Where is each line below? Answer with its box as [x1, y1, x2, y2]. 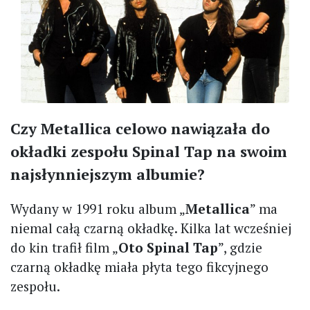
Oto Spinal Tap [118, 239, 218, 257]
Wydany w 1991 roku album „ [10, 200, 185, 218]
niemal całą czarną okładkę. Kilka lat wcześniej [10, 219, 291, 237]
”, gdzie [218, 239, 262, 257]
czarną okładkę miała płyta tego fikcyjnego [10, 258, 268, 276]
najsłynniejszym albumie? [10, 164, 205, 185]
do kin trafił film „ [10, 239, 118, 257]
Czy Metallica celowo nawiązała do [10, 118, 270, 139]
